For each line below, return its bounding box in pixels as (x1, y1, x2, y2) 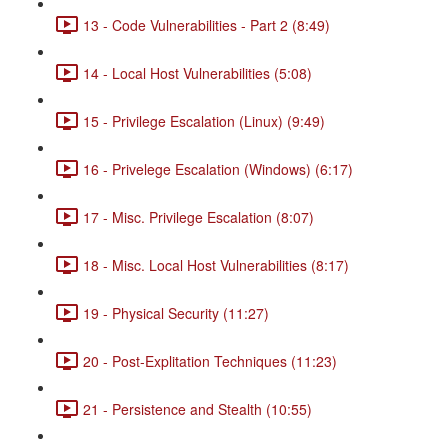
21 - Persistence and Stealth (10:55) (83, 398, 312, 419)
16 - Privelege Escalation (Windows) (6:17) (83, 158, 353, 179)
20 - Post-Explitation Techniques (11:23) (83, 350, 337, 371)
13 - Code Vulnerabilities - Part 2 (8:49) (83, 14, 330, 35)
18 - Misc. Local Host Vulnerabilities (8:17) (83, 254, 349, 275)
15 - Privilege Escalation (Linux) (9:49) (83, 110, 325, 131)
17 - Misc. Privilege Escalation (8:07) (83, 206, 314, 227)
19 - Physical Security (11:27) (83, 302, 269, 323)
